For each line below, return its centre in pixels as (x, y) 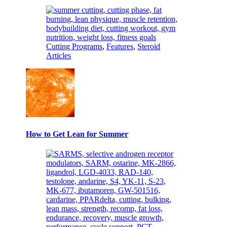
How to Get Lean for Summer (77, 134)
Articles (59, 55)
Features (120, 46)
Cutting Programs (74, 46)
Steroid (149, 46)
